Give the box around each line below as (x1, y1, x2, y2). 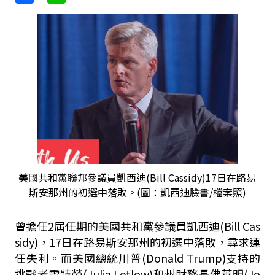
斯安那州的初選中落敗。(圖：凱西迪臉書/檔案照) (28, 185, 246, 199)
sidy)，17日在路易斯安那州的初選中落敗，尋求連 (14, 234, 261, 250)
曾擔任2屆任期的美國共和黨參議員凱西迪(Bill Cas (14, 218, 261, 234)
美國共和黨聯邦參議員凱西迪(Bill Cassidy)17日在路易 (18, 170, 257, 185)
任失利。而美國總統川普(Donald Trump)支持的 (14, 250, 261, 266)
